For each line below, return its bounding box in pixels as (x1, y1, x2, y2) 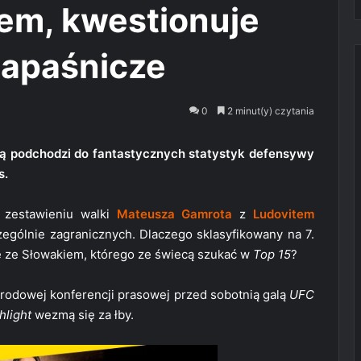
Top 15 (253, 247, 291, 263)
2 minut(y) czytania (225, 105, 314, 118)
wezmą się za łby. (31, 307, 134, 323)
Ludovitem (253, 206, 315, 222)
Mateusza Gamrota (116, 206, 233, 222)
